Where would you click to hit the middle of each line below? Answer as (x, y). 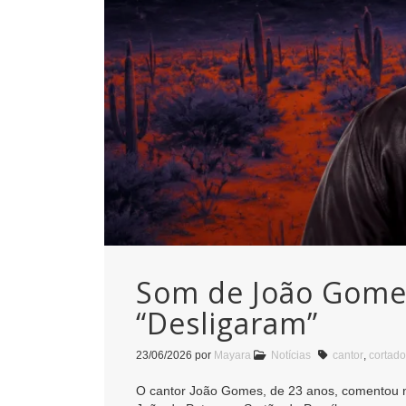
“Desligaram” (227, 324)
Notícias (291, 356)
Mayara (232, 356)
